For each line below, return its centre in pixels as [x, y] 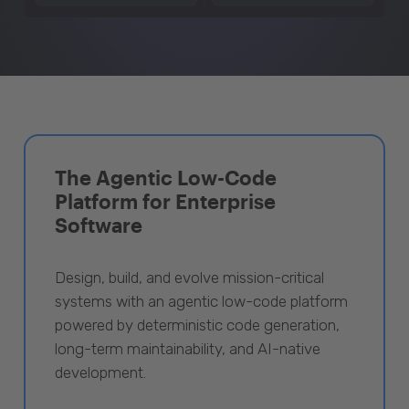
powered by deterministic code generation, [197, 325]
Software [99, 224]
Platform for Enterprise [165, 200]
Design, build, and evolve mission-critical [189, 277]
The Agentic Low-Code [166, 177]
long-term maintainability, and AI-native [188, 348]
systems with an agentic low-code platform [201, 301]
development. [100, 372]
